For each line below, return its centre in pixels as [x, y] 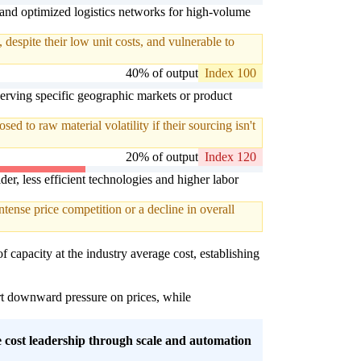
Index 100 [230, 73]
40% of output [162, 73]
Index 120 [230, 157]
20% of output [162, 157]
